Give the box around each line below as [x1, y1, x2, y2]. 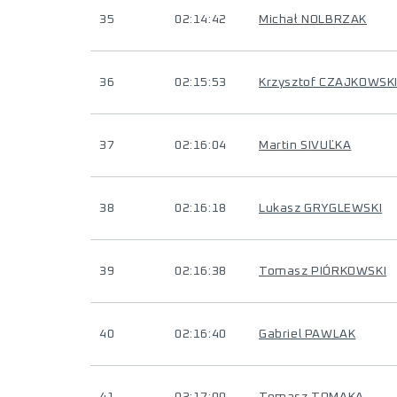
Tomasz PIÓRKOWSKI [259, 265, 387, 277]
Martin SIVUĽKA [259, 139, 352, 152]
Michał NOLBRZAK [259, 13, 367, 26]
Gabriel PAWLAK [259, 328, 356, 340]
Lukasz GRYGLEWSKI [259, 202, 383, 214]
